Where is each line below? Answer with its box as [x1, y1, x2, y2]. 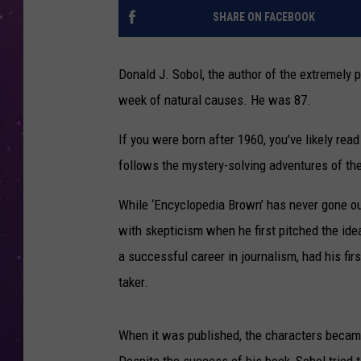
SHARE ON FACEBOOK [212, 10, 315, 24]
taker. [118, 274, 148, 291]
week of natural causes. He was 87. [118, 92, 311, 109]
